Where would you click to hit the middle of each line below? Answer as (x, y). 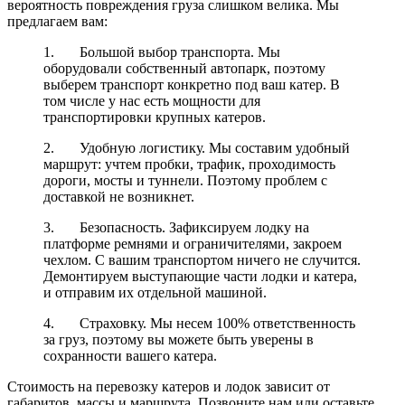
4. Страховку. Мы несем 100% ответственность (199, 324)
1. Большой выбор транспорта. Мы (162, 52)
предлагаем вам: (57, 22)
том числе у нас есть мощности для (152, 101)
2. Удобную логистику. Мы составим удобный (197, 148)
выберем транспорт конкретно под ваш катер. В (192, 85)
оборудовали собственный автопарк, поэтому (184, 69)
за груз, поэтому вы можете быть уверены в (179, 340)
